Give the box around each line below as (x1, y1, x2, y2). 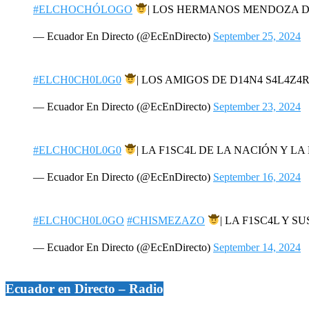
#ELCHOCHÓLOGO (33, 3, 132, 15)
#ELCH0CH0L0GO (33, 214, 124, 226)
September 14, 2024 (213, 241, 301, 253)
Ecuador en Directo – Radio (6, 281, 163, 296)
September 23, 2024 (213, 100, 301, 112)
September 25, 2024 (213, 30, 301, 42)
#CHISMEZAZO (127, 214, 205, 226)
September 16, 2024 (213, 170, 301, 183)
